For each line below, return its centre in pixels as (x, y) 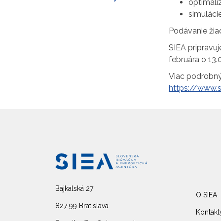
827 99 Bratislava (82, 206)
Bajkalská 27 (74, 189)
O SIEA (206, 195)
